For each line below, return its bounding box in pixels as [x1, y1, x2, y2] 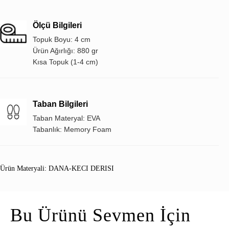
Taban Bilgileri [33, 100, 88, 109]
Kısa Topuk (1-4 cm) [33, 58, 98, 66]
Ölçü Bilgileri [33, 21, 82, 30]
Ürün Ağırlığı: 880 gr [33, 47, 98, 55]
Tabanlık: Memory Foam [33, 125, 111, 134]
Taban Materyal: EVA [33, 114, 100, 123]
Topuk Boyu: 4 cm [33, 35, 90, 44]
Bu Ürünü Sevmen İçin [10, 205, 191, 226]
